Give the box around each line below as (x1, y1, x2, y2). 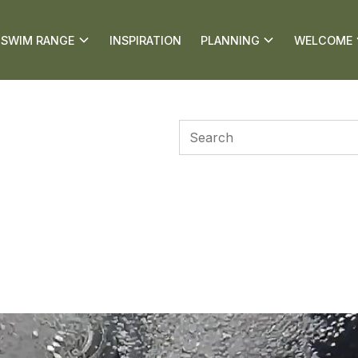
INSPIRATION (109, 33, 181, 47)
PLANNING (200, 33, 260, 47)
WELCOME (293, 33, 352, 47)
